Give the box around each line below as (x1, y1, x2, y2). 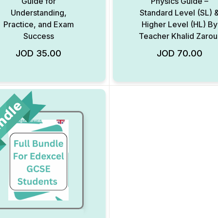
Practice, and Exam (3, 19, 74, 29)
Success (23, 31, 54, 41)
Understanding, (10, 8, 67, 18)
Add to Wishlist (74, 45, 136, 55)
